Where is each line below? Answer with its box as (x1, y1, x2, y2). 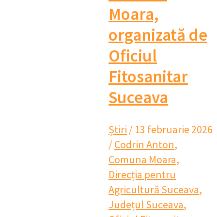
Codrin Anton (114, 138, 174, 152)
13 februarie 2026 (135, 123, 213, 137)
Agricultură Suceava (108, 183, 199, 197)
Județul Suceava (108, 198, 184, 212)
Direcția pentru (108, 168, 176, 182)
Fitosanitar (108, 66, 188, 88)
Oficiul (108, 45, 157, 67)
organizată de (108, 24, 207, 46)
